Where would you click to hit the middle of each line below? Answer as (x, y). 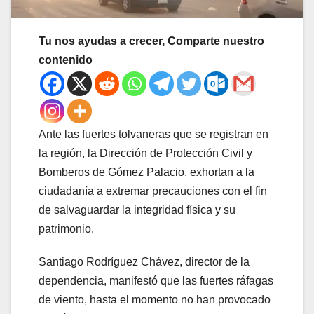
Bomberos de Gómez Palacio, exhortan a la (146, 172)
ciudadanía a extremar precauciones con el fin (153, 191)
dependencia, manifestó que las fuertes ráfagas (156, 281)
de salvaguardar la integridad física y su (137, 210)
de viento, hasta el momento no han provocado (155, 300)
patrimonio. (66, 229)
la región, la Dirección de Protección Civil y (145, 153)
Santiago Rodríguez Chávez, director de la (144, 262)
